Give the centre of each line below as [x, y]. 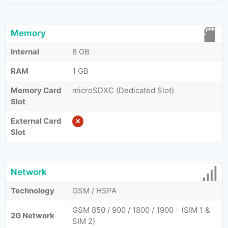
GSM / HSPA [94, 191]
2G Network [33, 216]
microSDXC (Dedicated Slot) [123, 90]
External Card [36, 121]
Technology [33, 191]
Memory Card [36, 90]
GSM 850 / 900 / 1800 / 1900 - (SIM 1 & [141, 210]
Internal [25, 52]
